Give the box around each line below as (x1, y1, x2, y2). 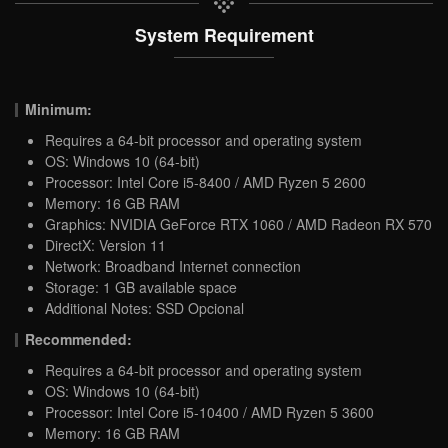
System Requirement (134, 21, 314, 47)
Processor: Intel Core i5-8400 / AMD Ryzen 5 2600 (45, 171, 366, 192)
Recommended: (25, 328, 133, 349)
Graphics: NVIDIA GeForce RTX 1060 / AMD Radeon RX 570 (45, 213, 432, 234)
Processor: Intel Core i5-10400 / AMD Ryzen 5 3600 (45, 401, 374, 422)
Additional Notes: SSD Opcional (45, 297, 244, 318)
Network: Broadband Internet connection (45, 255, 301, 276)
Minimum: (25, 98, 93, 119)
